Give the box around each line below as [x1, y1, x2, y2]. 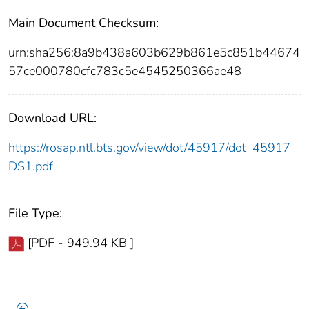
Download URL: [8, 109, 97, 126]
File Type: [8, 204, 62, 221]
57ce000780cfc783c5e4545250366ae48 [8, 62, 241, 79]
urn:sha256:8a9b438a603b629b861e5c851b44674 [8, 43, 300, 61]
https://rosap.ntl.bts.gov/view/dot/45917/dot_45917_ [8, 139, 297, 156]
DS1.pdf [8, 157, 53, 175]
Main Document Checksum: [8, 14, 159, 31]
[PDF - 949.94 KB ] [28, 234, 134, 251]
